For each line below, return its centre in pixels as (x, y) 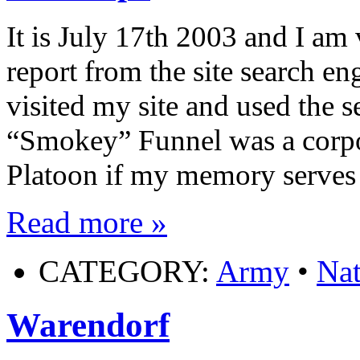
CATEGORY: (127, 271)
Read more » (87, 222)
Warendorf (88, 325)
